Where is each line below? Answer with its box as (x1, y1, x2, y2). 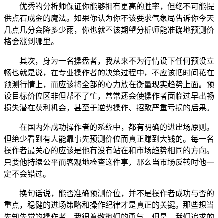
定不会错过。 (4, 169, 51, 178)
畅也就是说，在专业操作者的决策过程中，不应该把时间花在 (4, 68, 214, 77)
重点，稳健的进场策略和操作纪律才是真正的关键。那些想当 (4, 200, 214, 209)
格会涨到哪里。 (4, 37, 58, 46)
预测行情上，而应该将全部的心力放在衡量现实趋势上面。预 (4, 80, 214, 89)
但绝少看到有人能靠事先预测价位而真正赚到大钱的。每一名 (4, 134, 214, 143)
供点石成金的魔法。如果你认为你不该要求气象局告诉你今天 (4, 14, 214, 22)
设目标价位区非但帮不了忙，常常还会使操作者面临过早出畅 (4, 91, 214, 100)
